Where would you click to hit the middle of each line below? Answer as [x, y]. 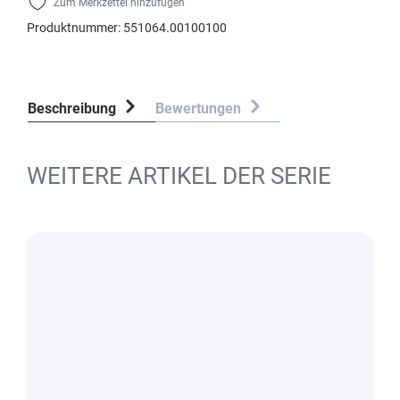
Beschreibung [72, 108]
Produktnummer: [75, 28]
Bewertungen [200, 108]
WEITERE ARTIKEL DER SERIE [179, 176]
